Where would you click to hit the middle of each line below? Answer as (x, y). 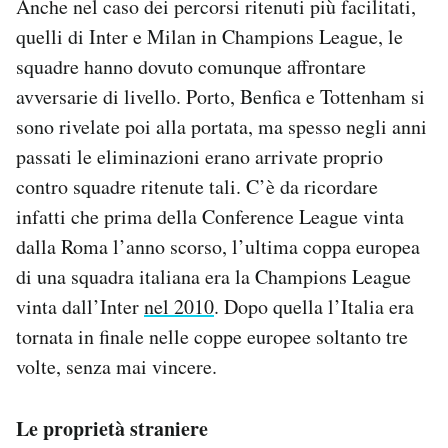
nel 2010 (179, 306)
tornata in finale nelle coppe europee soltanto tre (212, 336)
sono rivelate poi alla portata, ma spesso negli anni (221, 126)
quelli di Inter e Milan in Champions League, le (209, 36)
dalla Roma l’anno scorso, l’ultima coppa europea (218, 246)
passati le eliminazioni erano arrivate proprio (199, 156)
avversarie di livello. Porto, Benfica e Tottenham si (220, 96)
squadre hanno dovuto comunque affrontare (191, 66)
